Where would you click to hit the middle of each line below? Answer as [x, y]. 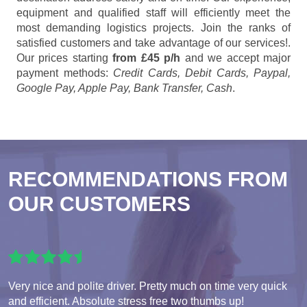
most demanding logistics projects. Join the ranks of [153, 28]
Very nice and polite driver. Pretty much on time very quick [148, 286]
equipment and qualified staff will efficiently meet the [153, 13]
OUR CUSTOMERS [99, 204]
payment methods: [65, 73]
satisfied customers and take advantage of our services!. [153, 43]
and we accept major [236, 58]
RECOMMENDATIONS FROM [148, 180]
